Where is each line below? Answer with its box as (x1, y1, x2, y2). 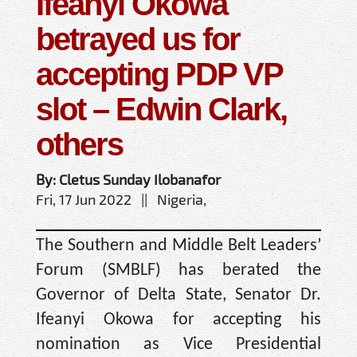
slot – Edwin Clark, (36, 91, 287, 127)
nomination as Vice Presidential (36, 335, 321, 354)
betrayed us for (36, 21, 240, 57)
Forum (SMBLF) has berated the (36, 261, 321, 280)
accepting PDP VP (36, 56, 282, 92)
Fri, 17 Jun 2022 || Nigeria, (36, 190, 206, 208)
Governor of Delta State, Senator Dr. (36, 285, 321, 304)
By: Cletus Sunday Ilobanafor (36, 170, 221, 188)
